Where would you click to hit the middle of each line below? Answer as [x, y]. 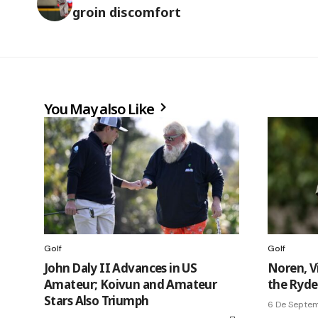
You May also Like [100, 109]
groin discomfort [127, 12]
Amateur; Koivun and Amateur [131, 285]
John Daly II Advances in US [121, 268]
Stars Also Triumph [97, 301]
